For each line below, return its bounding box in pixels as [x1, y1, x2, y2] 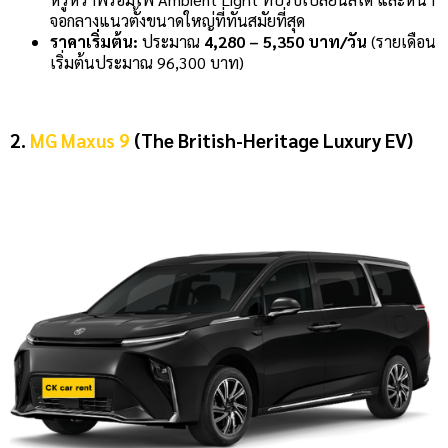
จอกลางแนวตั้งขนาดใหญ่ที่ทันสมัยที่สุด [50, 9, 305, 31]
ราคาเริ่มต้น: [50, 30, 138, 52]
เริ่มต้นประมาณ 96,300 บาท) [50, 51, 248, 73]
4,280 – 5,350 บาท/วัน [204, 30, 367, 52]
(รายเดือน [367, 30, 436, 52]
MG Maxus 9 [30, 128, 130, 153]
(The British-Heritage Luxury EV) [130, 128, 413, 153]
